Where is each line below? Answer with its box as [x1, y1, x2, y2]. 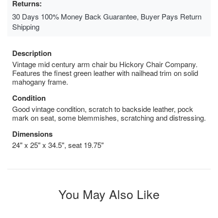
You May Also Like [58, 184, 160, 202]
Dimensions [12, 128, 53, 139]
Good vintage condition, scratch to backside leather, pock [12, 103, 193, 114]
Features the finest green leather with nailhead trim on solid [12, 67, 198, 78]
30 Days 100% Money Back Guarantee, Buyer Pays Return [12, 11, 201, 21]
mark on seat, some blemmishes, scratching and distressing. [12, 112, 206, 123]
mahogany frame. [12, 76, 68, 87]
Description [12, 47, 52, 58]
